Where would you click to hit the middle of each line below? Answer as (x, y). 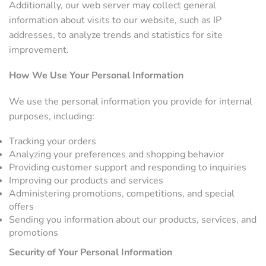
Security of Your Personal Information (91, 253)
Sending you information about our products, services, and (133, 220)
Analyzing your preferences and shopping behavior (117, 155)
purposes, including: (52, 116)
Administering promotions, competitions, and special (122, 194)
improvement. (39, 50)
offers (21, 207)
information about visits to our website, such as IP (115, 20)
